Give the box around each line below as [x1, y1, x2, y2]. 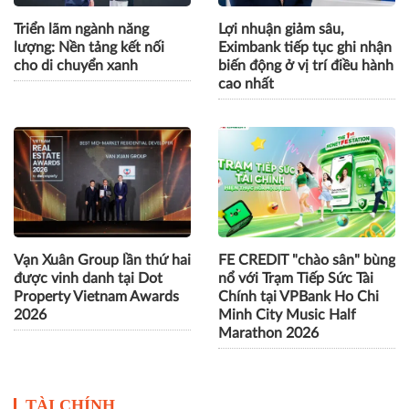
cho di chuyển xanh [14, 58, 138, 74]
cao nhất [218, 77, 274, 92]
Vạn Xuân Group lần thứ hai [14, 253, 191, 268]
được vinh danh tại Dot [14, 271, 163, 287]
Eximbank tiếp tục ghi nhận [218, 40, 392, 56]
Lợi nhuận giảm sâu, [218, 22, 344, 37]
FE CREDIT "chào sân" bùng [218, 253, 395, 268]
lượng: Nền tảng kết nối [14, 40, 164, 56]
